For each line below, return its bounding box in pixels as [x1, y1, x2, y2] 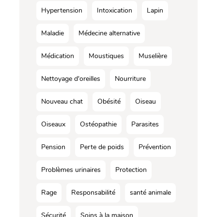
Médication [41, 51, 74, 61]
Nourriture [115, 74, 146, 83]
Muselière [139, 51, 167, 61]
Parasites [131, 119, 159, 129]
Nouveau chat [41, 96, 83, 106]
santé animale [130, 187, 171, 197]
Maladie [41, 28, 64, 38]
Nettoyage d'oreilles [41, 74, 100, 83]
